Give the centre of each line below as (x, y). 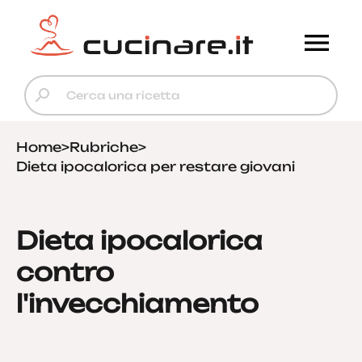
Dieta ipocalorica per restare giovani (156, 166)
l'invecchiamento (137, 303)
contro (65, 272)
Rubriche (104, 147)
